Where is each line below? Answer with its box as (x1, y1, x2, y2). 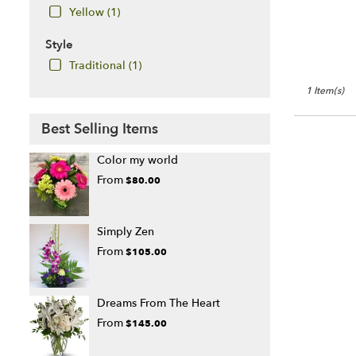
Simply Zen (97, 224, 154, 240)
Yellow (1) (69, 5, 120, 21)
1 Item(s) (305, 84, 344, 98)
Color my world (97, 153, 178, 168)
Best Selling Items (41, 119, 158, 140)
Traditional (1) (69, 58, 141, 74)
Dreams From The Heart (97, 296, 220, 311)
